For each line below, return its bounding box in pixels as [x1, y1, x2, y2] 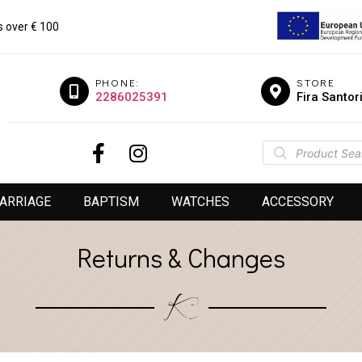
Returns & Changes [77, 241, 285, 275]
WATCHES [170, 194, 229, 210]
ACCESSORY [261, 194, 334, 210]
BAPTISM [82, 194, 139, 210]
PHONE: [95, 75, 140, 90]
